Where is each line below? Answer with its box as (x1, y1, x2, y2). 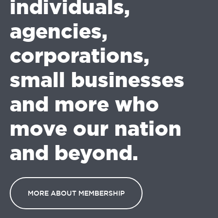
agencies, (10, 17, 108, 45)
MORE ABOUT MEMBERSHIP (28, 189, 125, 198)
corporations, (10, 41, 149, 70)
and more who (10, 90, 159, 118)
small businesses (10, 66, 184, 94)
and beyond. (10, 139, 138, 167)
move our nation (10, 114, 182, 143)
